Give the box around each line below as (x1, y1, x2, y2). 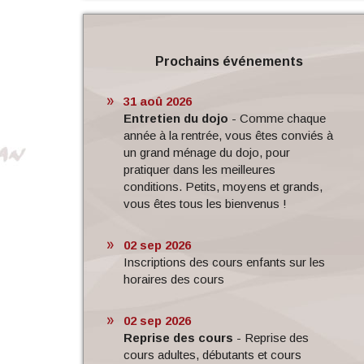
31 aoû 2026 (123, 93, 192, 108)
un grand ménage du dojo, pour (123, 145, 290, 159)
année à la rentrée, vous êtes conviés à (123, 128, 333, 142)
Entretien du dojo (123, 110, 228, 125)
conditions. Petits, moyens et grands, (123, 179, 323, 193)
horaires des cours (123, 271, 224, 286)
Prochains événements (155, 54, 303, 68)
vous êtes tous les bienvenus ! (123, 196, 287, 210)
